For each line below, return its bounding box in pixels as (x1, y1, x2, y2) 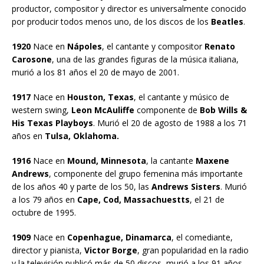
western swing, (12, 104, 69, 115)
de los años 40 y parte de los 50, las (12, 180, 151, 192)
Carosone (12, 53, 52, 65)
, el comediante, (171, 231, 233, 243)
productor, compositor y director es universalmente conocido (12, 2, 246, 14)
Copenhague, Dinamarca (67, 231, 171, 243)
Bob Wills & (200, 104, 247, 115)
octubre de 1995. (12, 206, 76, 218)
